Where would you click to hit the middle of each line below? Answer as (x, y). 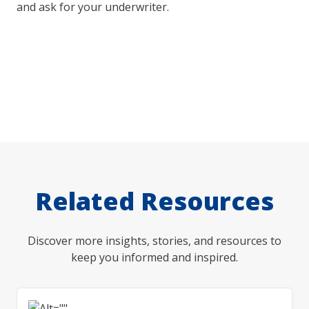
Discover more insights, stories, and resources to (154, 240)
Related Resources (154, 201)
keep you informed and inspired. (154, 257)
